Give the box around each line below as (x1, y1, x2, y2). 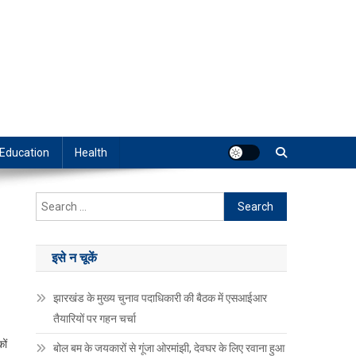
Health (75, 146, 107, 160)
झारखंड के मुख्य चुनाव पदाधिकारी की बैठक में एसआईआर (53, 292, 268, 305)
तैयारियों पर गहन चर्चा (53, 312, 137, 326)
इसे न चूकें (52, 250, 98, 266)
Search (223, 195, 260, 208)
